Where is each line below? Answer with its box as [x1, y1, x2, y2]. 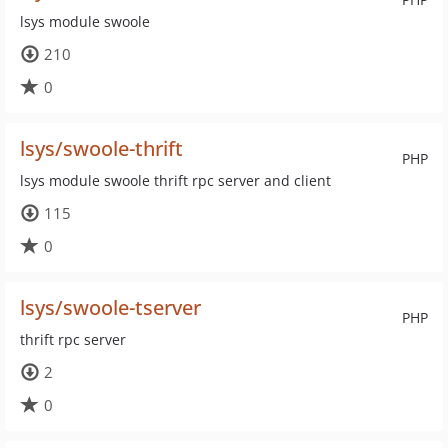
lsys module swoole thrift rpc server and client [20, 171, 331, 190]
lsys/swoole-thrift [20, 135, 183, 162]
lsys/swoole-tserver [20, 294, 201, 321]
